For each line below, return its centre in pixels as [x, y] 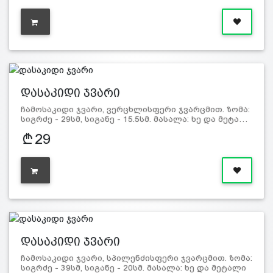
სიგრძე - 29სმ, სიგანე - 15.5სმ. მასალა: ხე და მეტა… [134, 119]
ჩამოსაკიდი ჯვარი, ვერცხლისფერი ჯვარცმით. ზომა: [135, 110]
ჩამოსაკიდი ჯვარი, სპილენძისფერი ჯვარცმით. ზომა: [136, 258]
